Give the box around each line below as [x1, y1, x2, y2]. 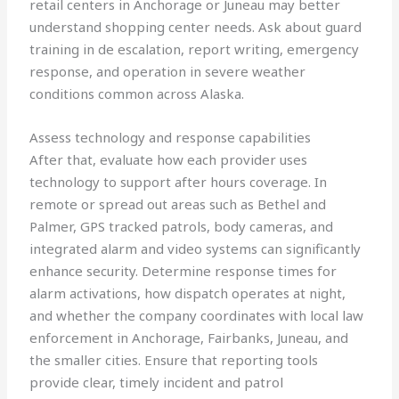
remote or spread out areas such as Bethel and [29, 195, 327, 214]
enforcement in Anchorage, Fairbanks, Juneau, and [29, 329, 349, 347]
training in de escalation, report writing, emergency [29, 40, 360, 59]
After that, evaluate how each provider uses [29, 151, 308, 169]
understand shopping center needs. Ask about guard [29, 18, 362, 37]
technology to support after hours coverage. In [29, 173, 328, 191]
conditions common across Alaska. [29, 85, 245, 103]
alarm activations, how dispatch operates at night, [29, 284, 346, 303]
